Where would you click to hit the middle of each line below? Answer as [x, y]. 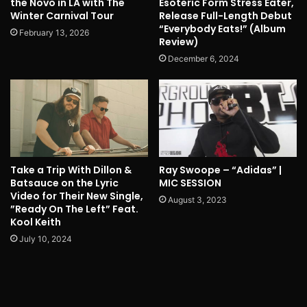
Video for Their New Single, [77, 196]
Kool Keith [36, 222]
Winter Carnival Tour [62, 15]
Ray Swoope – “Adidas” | [220, 170]
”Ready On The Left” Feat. [74, 209]
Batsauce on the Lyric [64, 183]
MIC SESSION [190, 183]
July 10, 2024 [46, 238]
